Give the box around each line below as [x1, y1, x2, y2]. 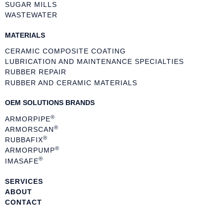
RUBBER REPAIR [5, 68, 66, 76]
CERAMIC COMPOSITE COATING [5, 47, 126, 55]
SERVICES [5, 177, 43, 185]
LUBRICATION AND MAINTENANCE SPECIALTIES [5, 57, 184, 66]
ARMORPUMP [5, 146, 55, 155]
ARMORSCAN [5, 125, 54, 134]
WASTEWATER [5, 10, 57, 19]
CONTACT [5, 198, 42, 207]
